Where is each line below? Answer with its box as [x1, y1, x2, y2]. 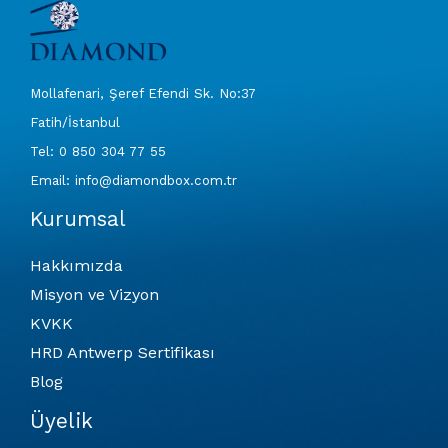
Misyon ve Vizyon [30, 285, 159, 305]
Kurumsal [30, 207, 126, 232]
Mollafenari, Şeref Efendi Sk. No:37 [30, 86, 256, 102]
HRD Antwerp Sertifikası [30, 343, 215, 363]
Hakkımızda [30, 256, 123, 276]
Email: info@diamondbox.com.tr [30, 173, 237, 189]
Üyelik [30, 409, 93, 434]
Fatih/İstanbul [30, 115, 120, 131]
